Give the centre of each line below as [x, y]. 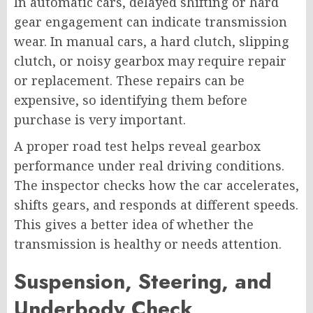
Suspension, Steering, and [143, 281]
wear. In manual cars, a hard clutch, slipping [152, 41]
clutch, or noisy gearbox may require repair [150, 60]
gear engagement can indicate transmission [151, 21]
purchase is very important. [100, 119]
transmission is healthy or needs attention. [148, 243]
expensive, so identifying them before [131, 100]
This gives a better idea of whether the [134, 224]
